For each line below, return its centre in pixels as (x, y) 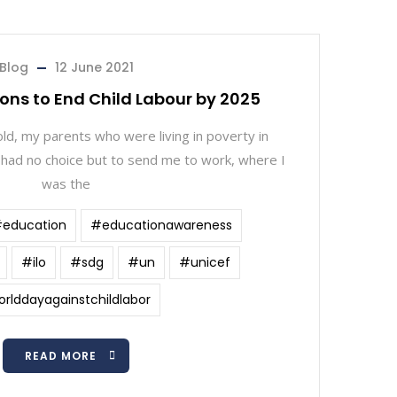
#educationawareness (161, 225)
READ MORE (61, 356)
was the (66, 183)
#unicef (204, 262)
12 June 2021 (94, 67)
